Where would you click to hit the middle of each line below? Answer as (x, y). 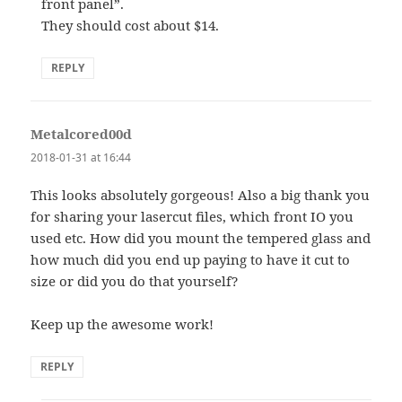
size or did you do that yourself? (135, 280)
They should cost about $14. (131, 26)
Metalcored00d (82, 134)
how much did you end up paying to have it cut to (191, 259)
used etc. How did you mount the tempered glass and (201, 237)
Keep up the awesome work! (122, 323)
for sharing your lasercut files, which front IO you (192, 216)
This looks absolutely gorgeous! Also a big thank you (201, 194)
